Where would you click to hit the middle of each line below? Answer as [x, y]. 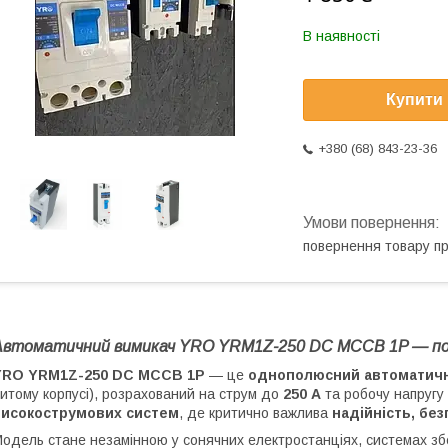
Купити [414, 100]
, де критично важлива [255, 412]
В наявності [341, 36]
